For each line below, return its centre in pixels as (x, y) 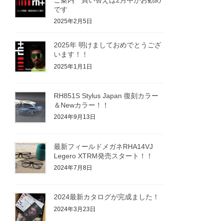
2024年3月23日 (75, 209)
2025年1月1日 (73, 66)
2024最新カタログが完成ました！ (107, 197)
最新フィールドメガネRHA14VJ (104, 146)
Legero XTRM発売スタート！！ (104, 156)
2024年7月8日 (73, 168)
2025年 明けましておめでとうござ (108, 45)
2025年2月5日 (73, 21)
